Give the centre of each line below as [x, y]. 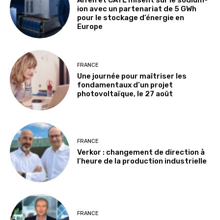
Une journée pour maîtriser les [132, 76]
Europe [90, 26]
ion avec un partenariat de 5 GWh [137, 9]
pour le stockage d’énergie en [131, 17]
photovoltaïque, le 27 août [125, 94]
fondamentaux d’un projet [125, 85]
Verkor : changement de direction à [141, 152]
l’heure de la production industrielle [142, 161]
